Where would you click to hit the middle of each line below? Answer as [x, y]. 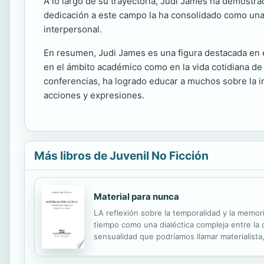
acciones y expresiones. [94, 95]
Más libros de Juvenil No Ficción [121, 156]
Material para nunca [136, 197]
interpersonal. [73, 29]
